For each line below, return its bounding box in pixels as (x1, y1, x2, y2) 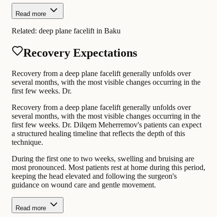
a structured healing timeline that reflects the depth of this (12, 129, 185, 138)
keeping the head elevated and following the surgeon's (12, 171, 177, 180)
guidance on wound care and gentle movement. (12, 180, 156, 189)
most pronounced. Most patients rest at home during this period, (12, 163, 205, 171)
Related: (12, 26, 39, 35)
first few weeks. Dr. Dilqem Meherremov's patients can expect (12, 120, 201, 129)
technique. (12, 138, 43, 146)
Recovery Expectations (23, 46, 137, 59)
